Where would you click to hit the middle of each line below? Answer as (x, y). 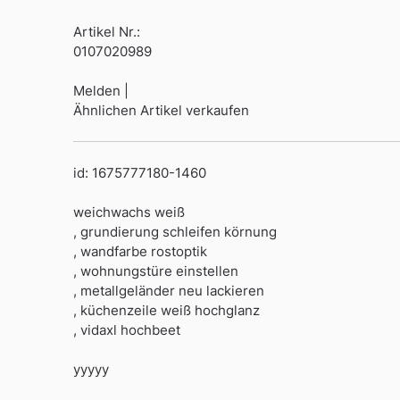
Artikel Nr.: (107, 31)
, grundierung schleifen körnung (175, 232)
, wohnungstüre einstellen (156, 271)
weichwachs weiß (129, 212)
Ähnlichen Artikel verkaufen (161, 111)
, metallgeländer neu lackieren (169, 291)
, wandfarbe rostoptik (140, 252)
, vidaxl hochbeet (127, 330)
